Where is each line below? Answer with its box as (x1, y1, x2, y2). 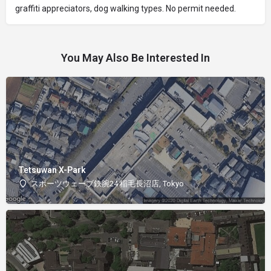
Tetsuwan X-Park (18, 165, 86, 175)
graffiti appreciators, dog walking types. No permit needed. (15, 3, 236, 13)
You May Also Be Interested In (61, 51, 210, 64)
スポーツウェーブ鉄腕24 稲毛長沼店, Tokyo (31, 179, 184, 189)
